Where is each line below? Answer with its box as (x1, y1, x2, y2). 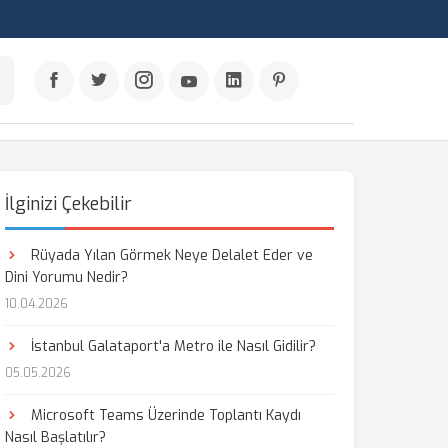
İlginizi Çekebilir (4, 192, 132, 216)
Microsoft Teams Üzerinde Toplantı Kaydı (26, 406, 301, 425)
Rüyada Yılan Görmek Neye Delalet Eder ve (26, 246, 313, 265)
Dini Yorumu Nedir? (4, 268, 128, 287)
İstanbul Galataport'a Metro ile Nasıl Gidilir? (26, 337, 316, 356)
